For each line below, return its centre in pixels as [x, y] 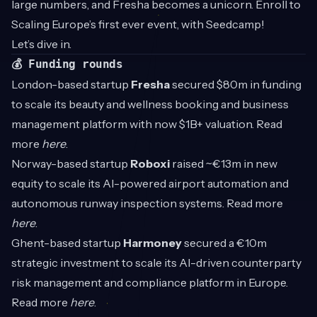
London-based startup [71, 84]
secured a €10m [224, 243]
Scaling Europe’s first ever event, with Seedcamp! [138, 24]
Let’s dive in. [41, 44]
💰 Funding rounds [67, 64]
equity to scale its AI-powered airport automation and [150, 183]
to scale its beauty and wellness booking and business [150, 104]
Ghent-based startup [67, 243]
